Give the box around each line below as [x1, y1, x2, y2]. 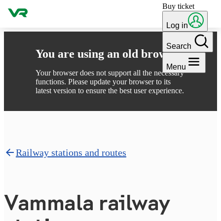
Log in [166, 21, 188, 30]
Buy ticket [162, 2, 194, 10]
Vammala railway [4, 190, 171, 216]
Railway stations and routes [16, 147, 126, 158]
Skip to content [4, 4, 51, 12]
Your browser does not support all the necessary [36, 69, 184, 77]
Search [166, 42, 191, 50]
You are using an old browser [36, 47, 183, 60]
